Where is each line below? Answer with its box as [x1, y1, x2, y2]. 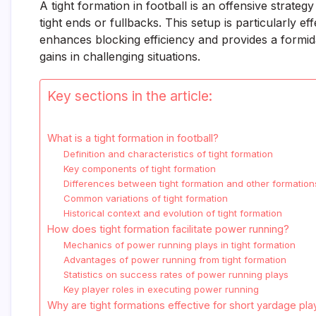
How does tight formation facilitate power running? [47, 223, 289, 236]
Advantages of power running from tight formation [63, 254, 286, 266]
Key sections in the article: [47, 87, 212, 105]
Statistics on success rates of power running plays [63, 269, 288, 281]
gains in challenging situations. [39, 49, 200, 64]
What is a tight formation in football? [47, 132, 219, 145]
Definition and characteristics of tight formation [63, 148, 273, 160]
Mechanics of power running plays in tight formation [63, 239, 296, 251]
